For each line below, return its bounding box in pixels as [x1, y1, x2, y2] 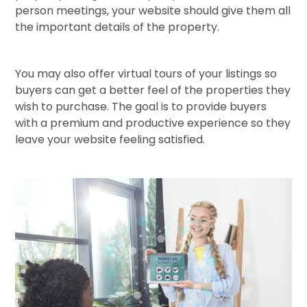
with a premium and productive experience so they [15, 114, 291, 131]
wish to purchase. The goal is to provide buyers [15, 98, 267, 114]
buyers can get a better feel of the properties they [15, 82, 291, 98]
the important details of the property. [15, 19, 220, 35]
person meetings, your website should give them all [15, 2, 291, 19]
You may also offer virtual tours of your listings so [15, 65, 278, 82]
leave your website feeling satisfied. [15, 131, 206, 147]
